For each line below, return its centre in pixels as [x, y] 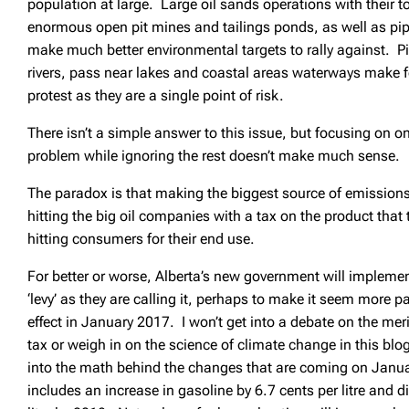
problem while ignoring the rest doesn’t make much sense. [216, 155]
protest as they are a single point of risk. [158, 95]
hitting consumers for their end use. [143, 238]
